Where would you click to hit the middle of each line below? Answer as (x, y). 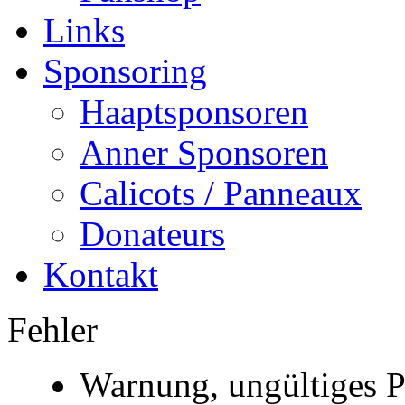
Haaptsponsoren (194, 111)
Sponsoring (125, 71)
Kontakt (101, 274)
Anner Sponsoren (204, 152)
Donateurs (152, 233)
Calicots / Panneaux (221, 193)
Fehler (52, 329)
